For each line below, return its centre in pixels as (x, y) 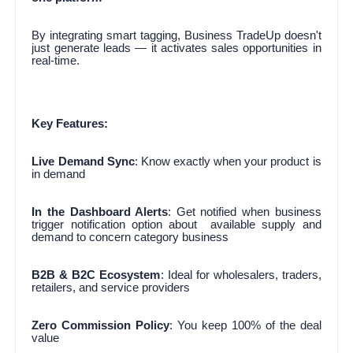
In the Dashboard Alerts (100, 212)
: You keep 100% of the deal (245, 325)
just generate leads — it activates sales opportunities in (176, 48)
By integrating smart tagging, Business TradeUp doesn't (176, 35)
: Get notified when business (245, 212)
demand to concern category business (130, 237)
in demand (59, 174)
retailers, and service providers (111, 287)
